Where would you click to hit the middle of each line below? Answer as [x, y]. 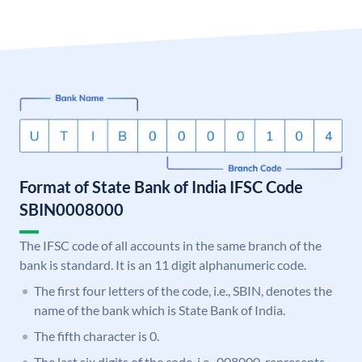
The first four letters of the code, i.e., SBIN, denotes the [183, 291]
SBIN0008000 [72, 210]
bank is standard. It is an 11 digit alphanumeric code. [163, 265]
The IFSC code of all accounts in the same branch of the [170, 246]
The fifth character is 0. [97, 336]
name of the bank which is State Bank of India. [160, 310]
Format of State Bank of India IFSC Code [161, 187]
